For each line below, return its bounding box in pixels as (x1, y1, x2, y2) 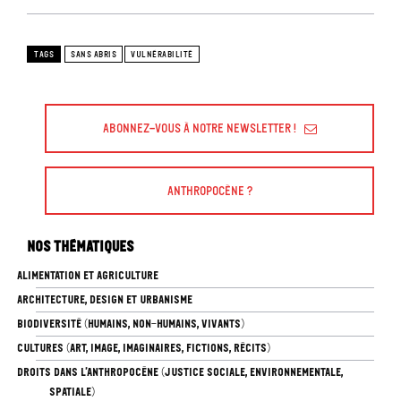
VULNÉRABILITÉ (131, 49, 193, 61)
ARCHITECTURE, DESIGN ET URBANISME (16, 293, 192, 307)
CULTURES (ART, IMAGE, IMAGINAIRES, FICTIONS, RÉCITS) (16, 341, 270, 355)
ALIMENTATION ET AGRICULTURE (16, 269, 158, 283)
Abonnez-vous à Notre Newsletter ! (102, 120, 296, 136)
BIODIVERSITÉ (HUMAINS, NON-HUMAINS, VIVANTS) (16, 317, 244, 331)
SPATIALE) (49, 385, 95, 399)
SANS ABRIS (71, 49, 116, 61)
